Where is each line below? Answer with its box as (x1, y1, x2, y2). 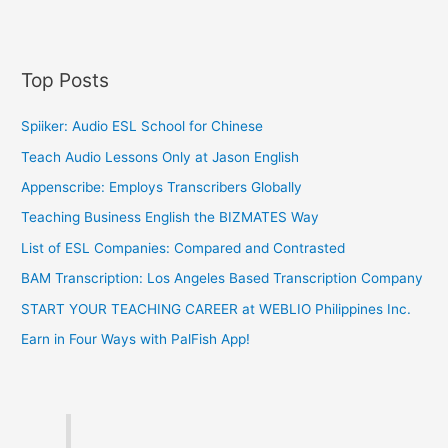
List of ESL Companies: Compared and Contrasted (21, 239, 346, 256)
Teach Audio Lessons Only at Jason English (21, 148, 300, 165)
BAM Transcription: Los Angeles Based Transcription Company (21, 270, 424, 287)
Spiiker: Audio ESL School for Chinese (21, 118, 264, 135)
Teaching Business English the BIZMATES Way (21, 209, 320, 226)
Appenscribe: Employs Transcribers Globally (21, 178, 303, 195)
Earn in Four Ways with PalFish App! (21, 330, 251, 347)
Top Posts (21, 67, 110, 92)
